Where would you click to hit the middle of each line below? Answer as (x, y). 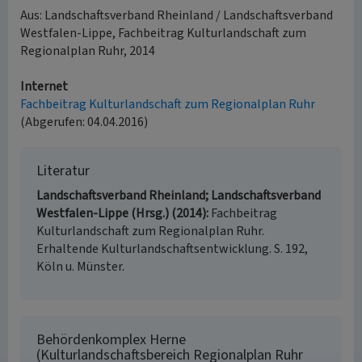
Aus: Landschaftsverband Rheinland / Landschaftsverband (177, 15)
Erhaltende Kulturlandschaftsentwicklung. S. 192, (172, 249)
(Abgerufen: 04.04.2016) (84, 122)
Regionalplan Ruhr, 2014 (88, 51)
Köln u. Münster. (80, 267)
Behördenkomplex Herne (111, 340)
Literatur (63, 171)
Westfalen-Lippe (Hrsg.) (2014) (121, 213)
